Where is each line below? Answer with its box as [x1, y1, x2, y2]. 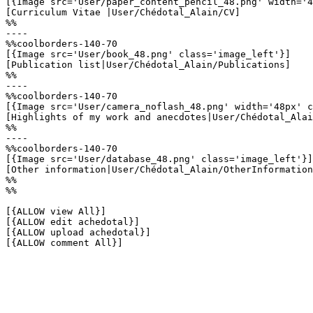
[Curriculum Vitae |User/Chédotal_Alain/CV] [6, 7, 240, 17]
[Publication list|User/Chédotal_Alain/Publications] [6, 59, 291, 70]
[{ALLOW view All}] [6, 206, 106, 217]
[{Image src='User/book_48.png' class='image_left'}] [6, 49, 291, 59]
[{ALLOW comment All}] [6, 238, 123, 248]
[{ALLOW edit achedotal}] [6, 217, 140, 227]
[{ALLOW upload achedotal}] [6, 227, 151, 238]
